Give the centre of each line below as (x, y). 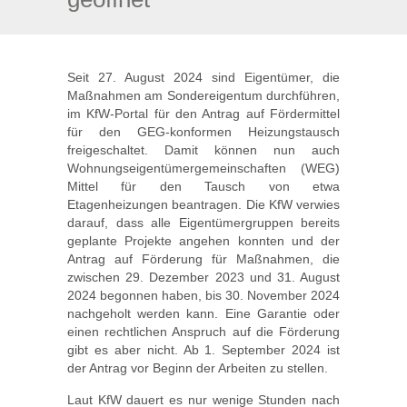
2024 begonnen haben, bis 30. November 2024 (203, 295)
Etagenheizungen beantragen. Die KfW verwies (203, 204)
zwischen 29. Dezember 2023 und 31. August (203, 277)
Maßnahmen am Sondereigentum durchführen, (203, 95)
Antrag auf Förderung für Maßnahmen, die (203, 259)
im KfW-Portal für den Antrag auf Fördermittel (203, 114)
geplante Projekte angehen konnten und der (203, 241)
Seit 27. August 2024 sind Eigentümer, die (203, 77)
